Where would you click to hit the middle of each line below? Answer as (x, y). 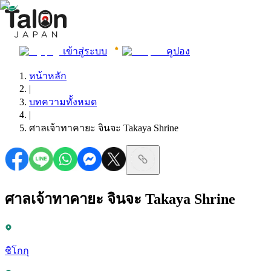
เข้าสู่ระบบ (85, 51)
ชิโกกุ (17, 250)
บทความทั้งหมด (63, 102)
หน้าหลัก (48, 76)
